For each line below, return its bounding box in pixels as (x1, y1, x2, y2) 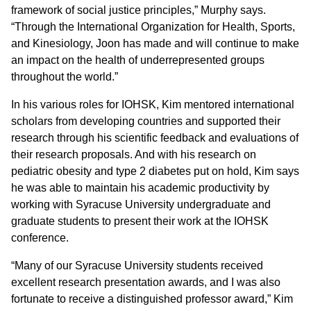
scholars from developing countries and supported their (11, 115, 280, 127)
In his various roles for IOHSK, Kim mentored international (11, 98, 294, 110)
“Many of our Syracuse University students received (11, 259, 263, 271)
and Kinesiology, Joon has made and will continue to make (11, 37, 299, 49)
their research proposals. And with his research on (11, 148, 256, 160)
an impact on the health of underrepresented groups (11, 53, 264, 66)
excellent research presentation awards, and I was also (11, 276, 280, 288)
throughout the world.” (11, 70, 118, 83)
